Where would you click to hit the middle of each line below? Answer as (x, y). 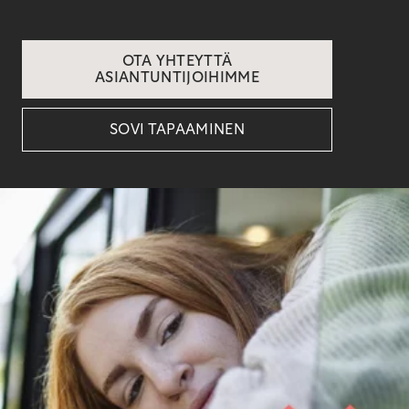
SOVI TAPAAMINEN (177, 130)
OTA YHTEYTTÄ (177, 62)
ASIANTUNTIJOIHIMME (177, 78)
